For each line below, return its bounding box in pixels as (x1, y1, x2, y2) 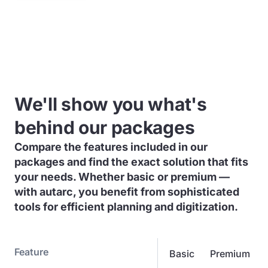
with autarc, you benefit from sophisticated (14, 185, 239, 198)
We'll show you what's (14, 93, 207, 115)
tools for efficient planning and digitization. (14, 200, 238, 213)
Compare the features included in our (14, 141, 208, 153)
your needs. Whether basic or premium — (14, 170, 230, 183)
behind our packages (14, 117, 195, 138)
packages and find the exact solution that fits (14, 156, 248, 168)
